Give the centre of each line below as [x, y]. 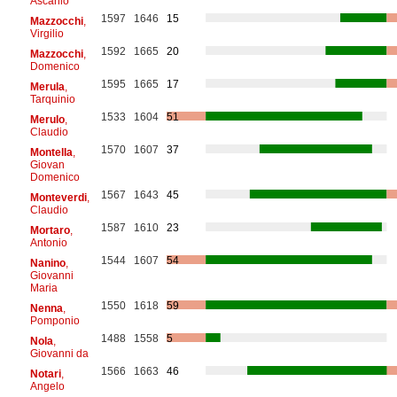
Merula [47, 86]
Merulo [47, 119]
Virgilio [47, 33]
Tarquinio [52, 99]
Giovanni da [59, 353]
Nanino [47, 263]
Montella [51, 152]
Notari [45, 374]
